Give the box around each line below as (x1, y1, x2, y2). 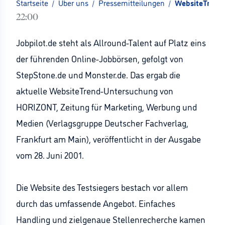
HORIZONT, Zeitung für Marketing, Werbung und (16, 100, 197, 113)
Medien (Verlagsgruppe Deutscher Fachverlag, (16, 117, 188, 129)
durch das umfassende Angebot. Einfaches (16, 197, 175, 209)
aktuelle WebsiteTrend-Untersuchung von (16, 84, 173, 96)
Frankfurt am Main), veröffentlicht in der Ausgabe (16, 133, 201, 145)
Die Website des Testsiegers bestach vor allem (16, 181, 188, 193)
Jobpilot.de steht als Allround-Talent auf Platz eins (16, 36, 206, 48)
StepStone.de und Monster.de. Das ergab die (16, 68, 180, 80)
